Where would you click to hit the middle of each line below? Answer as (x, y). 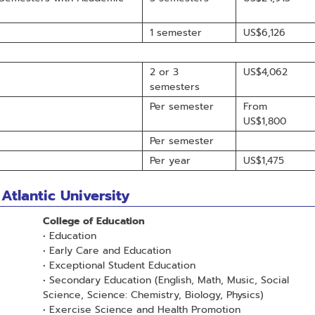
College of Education (94, 221)
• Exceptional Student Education (119, 265)
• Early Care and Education (107, 250)
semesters (175, 86)
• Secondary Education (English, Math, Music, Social (166, 280)
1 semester (176, 32)
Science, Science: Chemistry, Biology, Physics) (153, 295)
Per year (170, 160)
